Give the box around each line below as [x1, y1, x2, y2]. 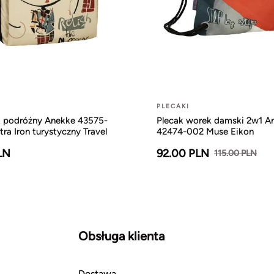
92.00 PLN [157, 146, 209, 160]
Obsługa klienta [78, 228, 165, 243]
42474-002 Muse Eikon [157, 125, 254, 137]
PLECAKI [157, 102, 190, 110]
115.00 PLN [214, 148, 257, 159]
